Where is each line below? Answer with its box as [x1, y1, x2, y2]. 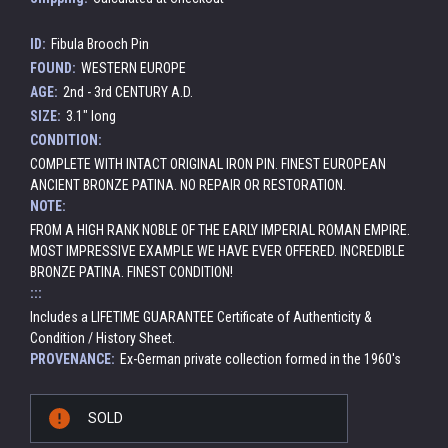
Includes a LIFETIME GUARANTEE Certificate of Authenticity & [30, 308, 372, 325]
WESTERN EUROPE [80, 59, 186, 76]
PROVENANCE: [30, 350, 115, 367]
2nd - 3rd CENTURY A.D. [62, 83, 193, 100]
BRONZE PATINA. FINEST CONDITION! [30, 263, 233, 280]
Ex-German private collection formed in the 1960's [119, 350, 401, 367]
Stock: [30, 416, 68, 433]
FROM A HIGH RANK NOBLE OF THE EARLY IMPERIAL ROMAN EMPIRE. [30, 221, 410, 238]
